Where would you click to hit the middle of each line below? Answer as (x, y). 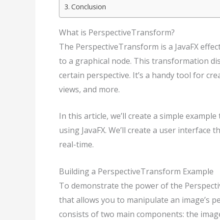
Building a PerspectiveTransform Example (136, 171)
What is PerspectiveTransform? (117, 32)
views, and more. (89, 89)
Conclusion (88, 6)
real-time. (76, 145)
